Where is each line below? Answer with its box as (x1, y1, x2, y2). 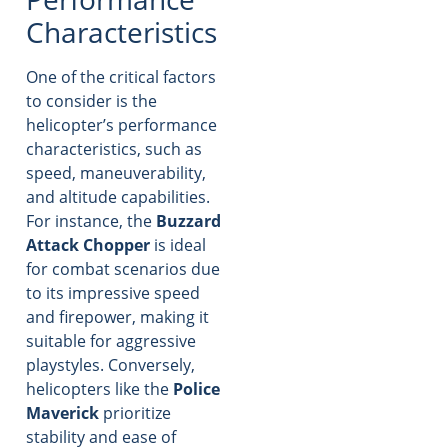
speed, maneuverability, (26, 161, 206, 184)
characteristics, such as (26, 137, 202, 160)
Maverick (26, 401, 99, 424)
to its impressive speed (26, 281, 200, 304)
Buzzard (156, 209, 221, 232)
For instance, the (26, 209, 156, 232)
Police (173, 377, 220, 400)
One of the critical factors (26, 65, 216, 88)
